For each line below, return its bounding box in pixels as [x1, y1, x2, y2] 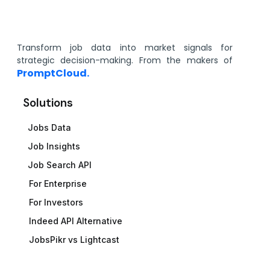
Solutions [23, 95, 73, 111]
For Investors [29, 197, 84, 208]
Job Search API [28, 160, 92, 171]
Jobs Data [28, 122, 72, 133]
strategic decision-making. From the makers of [17, 54, 233, 67]
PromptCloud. [17, 66, 89, 81]
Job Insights [28, 141, 81, 152]
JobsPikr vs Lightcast [29, 234, 120, 245]
